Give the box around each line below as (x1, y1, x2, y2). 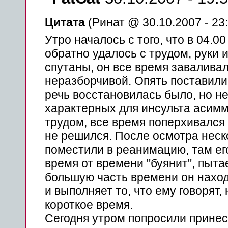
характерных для (44, 102, 141, 115)
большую (44, 170, 94, 184)
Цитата (44, 16, 85, 29)
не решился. (44, 129, 115, 142)
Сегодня (44, 212, 92, 225)
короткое (44, 198, 96, 211)
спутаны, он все (44, 61, 135, 74)
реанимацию (116, 143, 186, 156)
